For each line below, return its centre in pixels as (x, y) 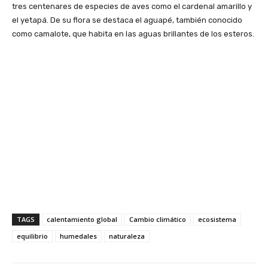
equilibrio (32, 236)
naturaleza (127, 236)
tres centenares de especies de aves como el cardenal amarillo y (132, 6)
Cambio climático (158, 219)
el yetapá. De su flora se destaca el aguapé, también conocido (127, 20)
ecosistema (217, 219)
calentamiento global (82, 219)
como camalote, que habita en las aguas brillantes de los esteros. (133, 33)
